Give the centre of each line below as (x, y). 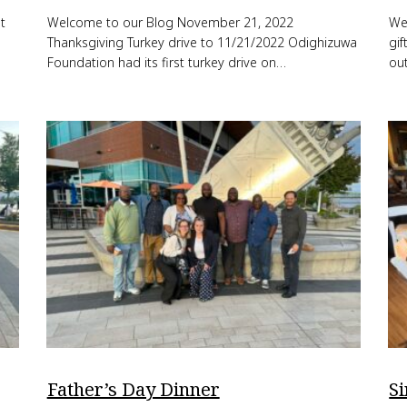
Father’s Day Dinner (133, 389)
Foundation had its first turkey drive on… (166, 62)
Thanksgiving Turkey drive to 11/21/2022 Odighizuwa (202, 42)
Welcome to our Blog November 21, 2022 (170, 22)
